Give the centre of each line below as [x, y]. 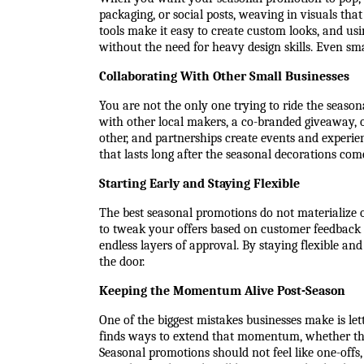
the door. [122, 262]
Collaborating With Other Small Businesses [224, 76]
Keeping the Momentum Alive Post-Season [222, 291]
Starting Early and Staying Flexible [199, 184]
